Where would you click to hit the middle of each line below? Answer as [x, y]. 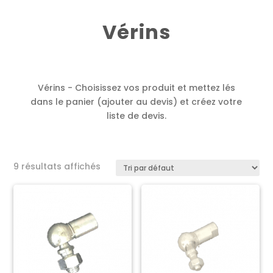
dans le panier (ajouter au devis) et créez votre [136, 101]
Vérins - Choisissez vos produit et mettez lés [136, 87]
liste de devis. [136, 115]
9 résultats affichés [57, 166]
